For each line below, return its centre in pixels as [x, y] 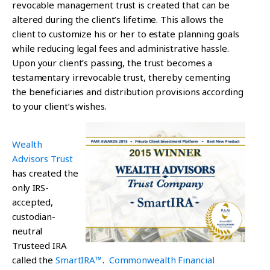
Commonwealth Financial [162, 259]
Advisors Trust [42, 158]
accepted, [33, 202]
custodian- [34, 216]
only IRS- [31, 187]
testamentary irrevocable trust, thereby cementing [121, 77]
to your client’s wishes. [59, 106]
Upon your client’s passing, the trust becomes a [112, 62]
